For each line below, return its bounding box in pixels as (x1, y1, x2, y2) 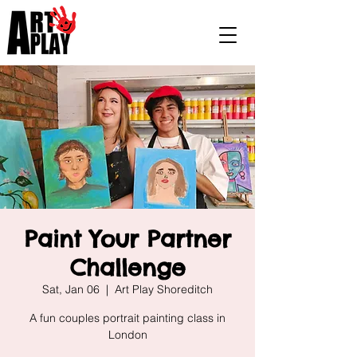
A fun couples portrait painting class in (29, 311, 226, 325)
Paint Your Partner (24, 225, 231, 253)
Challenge (69, 253, 186, 281)
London (108, 328, 147, 342)
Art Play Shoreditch (115, 282, 213, 296)
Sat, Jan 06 (42, 282, 100, 296)
